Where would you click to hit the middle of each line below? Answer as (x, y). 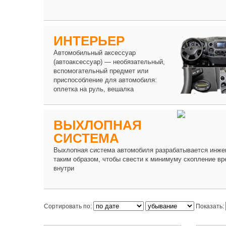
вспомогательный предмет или (101, 71)
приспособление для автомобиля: (105, 80)
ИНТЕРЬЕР (89, 41)
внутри (64, 168)
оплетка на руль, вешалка (94, 89)
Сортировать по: (69, 207)
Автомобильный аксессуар (95, 52)
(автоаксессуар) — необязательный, (109, 62)
